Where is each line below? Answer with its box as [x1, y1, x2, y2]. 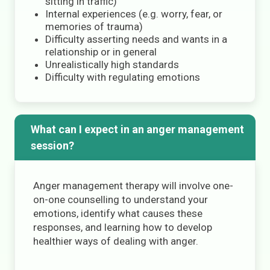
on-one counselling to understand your [33, 193, 208, 206]
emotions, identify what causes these [33, 207, 202, 219]
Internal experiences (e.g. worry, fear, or [45, 8, 222, 20]
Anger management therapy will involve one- [33, 180, 233, 192]
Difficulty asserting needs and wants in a [45, 33, 227, 45]
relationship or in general [45, 46, 157, 58]
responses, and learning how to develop [33, 221, 212, 233]
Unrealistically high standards [45, 58, 179, 71]
